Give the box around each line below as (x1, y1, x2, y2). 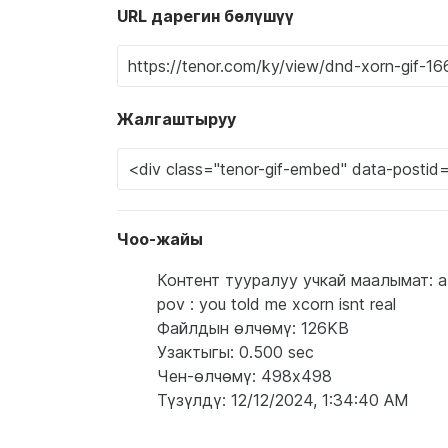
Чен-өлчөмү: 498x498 (157, 366, 332, 386)
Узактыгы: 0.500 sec (157, 342, 314, 362)
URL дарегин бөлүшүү (117, 6, 294, 26)
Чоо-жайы (117, 229, 203, 249)
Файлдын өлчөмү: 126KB (157, 318, 349, 338)
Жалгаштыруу (117, 109, 236, 129)
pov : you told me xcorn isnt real (157, 294, 396, 314)
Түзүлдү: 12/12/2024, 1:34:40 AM (157, 390, 409, 410)
